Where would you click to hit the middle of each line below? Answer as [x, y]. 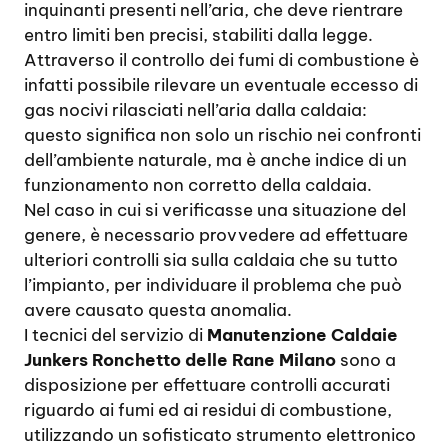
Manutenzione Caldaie [302, 335]
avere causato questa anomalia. [158, 310]
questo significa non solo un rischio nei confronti [222, 135]
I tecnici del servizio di [115, 335]
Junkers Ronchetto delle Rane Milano [180, 360]
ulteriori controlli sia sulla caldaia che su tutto [211, 260]
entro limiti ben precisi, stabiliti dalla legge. [198, 35]
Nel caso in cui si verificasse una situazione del [215, 210]
